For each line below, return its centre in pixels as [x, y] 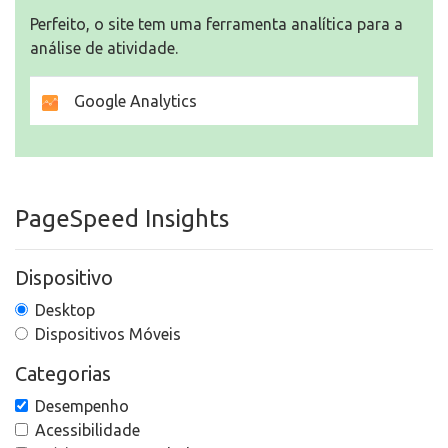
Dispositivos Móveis [108, 334]
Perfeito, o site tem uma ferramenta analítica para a [216, 24]
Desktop [65, 310]
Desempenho [82, 406]
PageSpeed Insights [122, 218]
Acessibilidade [87, 430]
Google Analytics [127, 101]
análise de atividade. [104, 48]
